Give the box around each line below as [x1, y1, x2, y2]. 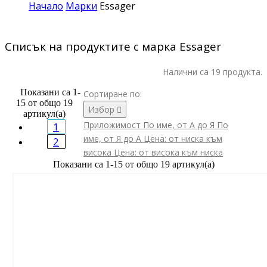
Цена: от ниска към [144, 133, 222, 145]
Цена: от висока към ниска [114, 147, 223, 159]
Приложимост [83, 119, 143, 131]
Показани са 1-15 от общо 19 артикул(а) [52, 159, 215, 170]
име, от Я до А [83, 133, 144, 145]
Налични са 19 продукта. [163, 66, 262, 78]
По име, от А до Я [143, 119, 217, 131]
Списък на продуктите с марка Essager [5, 39, 221, 54]
